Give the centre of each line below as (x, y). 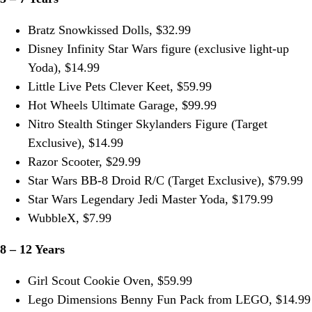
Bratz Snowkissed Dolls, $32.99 (109, 30)
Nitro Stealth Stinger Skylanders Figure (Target (148, 124)
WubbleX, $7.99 (70, 218)
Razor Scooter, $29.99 (84, 162)
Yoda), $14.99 (64, 68)
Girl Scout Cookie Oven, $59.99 (110, 281)
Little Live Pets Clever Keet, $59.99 (120, 87)
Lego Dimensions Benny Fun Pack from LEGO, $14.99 (169, 300)
